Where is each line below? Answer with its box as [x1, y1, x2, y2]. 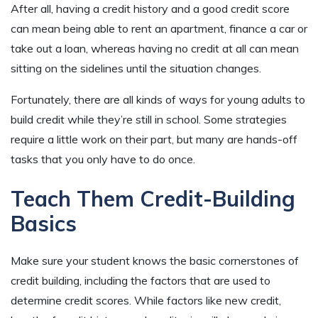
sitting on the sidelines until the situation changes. [11, 60, 261, 75]
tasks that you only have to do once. [11, 151, 195, 166]
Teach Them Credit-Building [11, 185, 295, 212]
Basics [11, 209, 77, 237]
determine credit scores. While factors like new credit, [11, 292, 281, 307]
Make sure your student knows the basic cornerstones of [11, 253, 299, 268]
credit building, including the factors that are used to [11, 273, 270, 287]
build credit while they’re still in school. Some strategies [11, 111, 287, 126]
